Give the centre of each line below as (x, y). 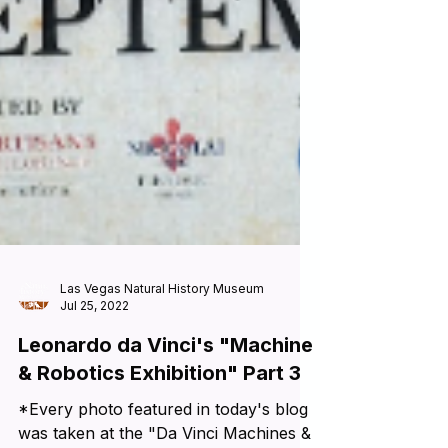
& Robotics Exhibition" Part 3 (159, 409)
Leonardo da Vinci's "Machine (165, 381)
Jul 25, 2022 (94, 341)
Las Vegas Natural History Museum (162, 324)
